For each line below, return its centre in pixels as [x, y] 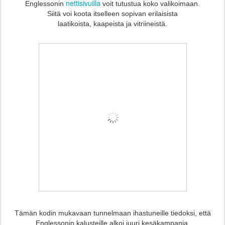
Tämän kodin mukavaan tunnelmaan [73, 213]
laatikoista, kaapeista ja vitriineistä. [113, 24]
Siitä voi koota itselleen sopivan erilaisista [113, 14]
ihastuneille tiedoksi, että [171, 213]
